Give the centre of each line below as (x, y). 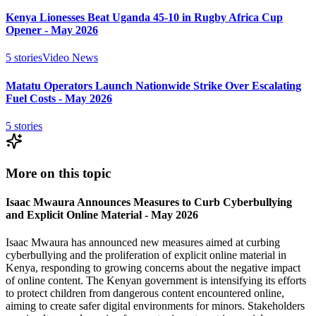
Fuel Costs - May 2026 (59, 98)
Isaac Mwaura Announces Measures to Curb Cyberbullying (149, 202)
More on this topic (58, 173)
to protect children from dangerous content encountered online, (145, 293)
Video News (70, 58)
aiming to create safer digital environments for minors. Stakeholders (155, 306)
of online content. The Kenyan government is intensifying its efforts (156, 281)
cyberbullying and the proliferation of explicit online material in (146, 255)
